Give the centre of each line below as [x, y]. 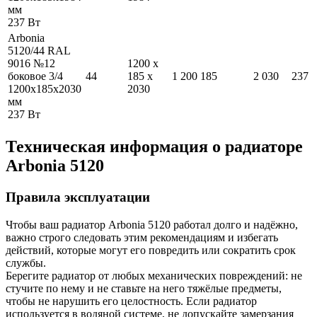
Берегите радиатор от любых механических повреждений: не [154, 275]
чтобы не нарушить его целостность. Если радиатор [131, 301]
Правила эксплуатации [78, 197]
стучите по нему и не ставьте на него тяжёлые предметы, [144, 288]
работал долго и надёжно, [234, 224]
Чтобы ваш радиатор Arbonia [77, 224]
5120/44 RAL [39, 51]
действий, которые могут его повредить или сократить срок [151, 250]
